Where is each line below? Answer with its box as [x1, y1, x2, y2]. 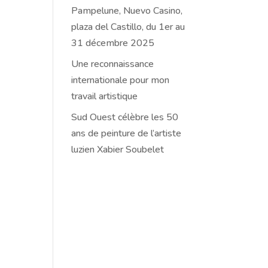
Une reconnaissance [71, 57, 154, 71]
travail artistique [71, 90, 138, 103]
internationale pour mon [71, 74, 170, 87]
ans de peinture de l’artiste [71, 127, 182, 140]
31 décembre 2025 [71, 36, 155, 50]
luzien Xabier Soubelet [71, 143, 165, 156]
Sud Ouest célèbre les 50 [71, 111, 179, 124]
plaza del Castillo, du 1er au [71, 20, 185, 33]
